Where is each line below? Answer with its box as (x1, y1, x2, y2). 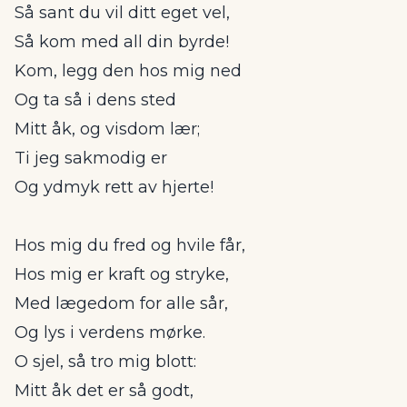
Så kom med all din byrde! (15, 32, 229, 52)
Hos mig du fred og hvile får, (15, 235, 245, 255)
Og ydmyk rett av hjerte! (15, 177, 213, 197)
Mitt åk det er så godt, (15, 381, 194, 401)
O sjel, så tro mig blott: (15, 352, 196, 372)
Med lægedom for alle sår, (15, 293, 228, 313)
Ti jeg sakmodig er (15, 148, 167, 168)
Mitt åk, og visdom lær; (15, 119, 200, 139)
